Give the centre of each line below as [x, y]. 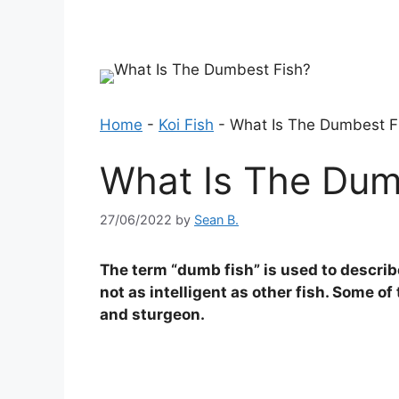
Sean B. [216, 219]
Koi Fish [186, 124]
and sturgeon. [152, 314]
